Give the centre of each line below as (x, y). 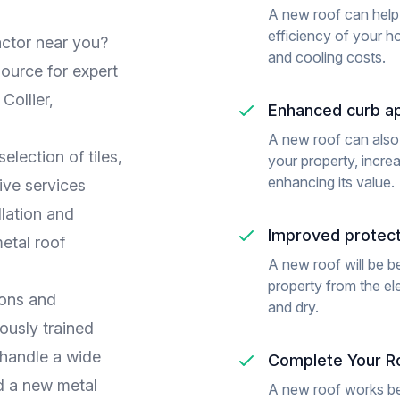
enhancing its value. (331, 182)
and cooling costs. (327, 57)
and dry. (293, 307)
